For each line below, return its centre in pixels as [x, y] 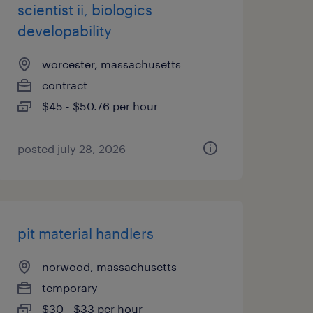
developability [64, 31]
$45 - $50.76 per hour [100, 106]
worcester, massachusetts [111, 64]
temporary [70, 287]
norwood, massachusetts [109, 267]
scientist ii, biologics [85, 10]
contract [64, 85]
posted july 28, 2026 [71, 148]
